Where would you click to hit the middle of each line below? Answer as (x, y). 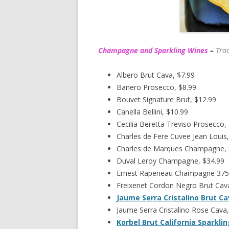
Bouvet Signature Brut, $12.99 (166, 99)
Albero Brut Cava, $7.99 (156, 75)
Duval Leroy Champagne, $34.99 (170, 161)
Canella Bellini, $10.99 (152, 111)
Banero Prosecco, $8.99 (156, 87)
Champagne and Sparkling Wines (153, 50)
